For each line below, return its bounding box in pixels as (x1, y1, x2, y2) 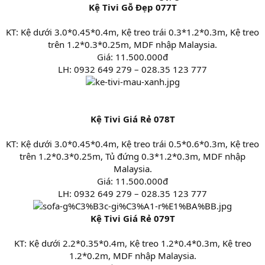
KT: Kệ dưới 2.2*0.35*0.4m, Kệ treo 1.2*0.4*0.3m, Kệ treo (14, 237, 251, 250)
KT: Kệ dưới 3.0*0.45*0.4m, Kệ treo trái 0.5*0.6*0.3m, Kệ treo (6, 138, 259, 150)
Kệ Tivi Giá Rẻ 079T (90, 212, 175, 225)
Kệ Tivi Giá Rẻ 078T (90, 113, 175, 125)
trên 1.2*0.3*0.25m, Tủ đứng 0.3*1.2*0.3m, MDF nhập (20, 150, 245, 163)
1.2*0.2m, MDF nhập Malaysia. (69, 250, 196, 262)
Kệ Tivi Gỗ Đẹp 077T (88, 1, 177, 14)
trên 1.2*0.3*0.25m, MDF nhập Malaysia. (48, 38, 217, 51)
